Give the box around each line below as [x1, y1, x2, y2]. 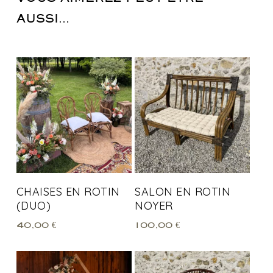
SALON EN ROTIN [135, 184, 231, 199]
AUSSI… [16, 11, 69, 26]
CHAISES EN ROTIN [16, 184, 120, 199]
